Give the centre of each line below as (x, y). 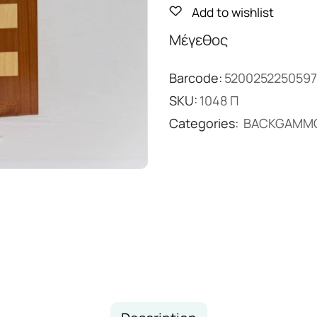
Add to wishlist (232, 12)
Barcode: (196, 78)
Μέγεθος (198, 40)
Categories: (205, 123)
